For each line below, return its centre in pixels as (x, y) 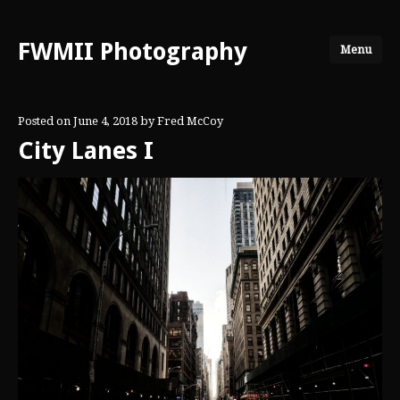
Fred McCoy (190, 121)
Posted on (46, 121)
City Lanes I (86, 151)
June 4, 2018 (105, 121)
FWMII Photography (133, 51)
